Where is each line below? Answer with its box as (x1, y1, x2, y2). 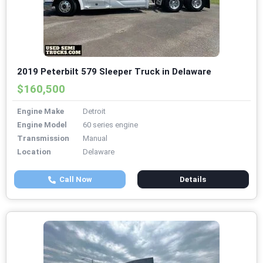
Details (180, 175, 207, 184)
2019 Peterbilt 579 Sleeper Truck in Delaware (17, 66, 211, 77)
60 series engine (83, 120, 138, 130)
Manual (83, 134, 107, 143)
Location (17, 147, 51, 157)
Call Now (55, 175, 92, 184)
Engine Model (17, 120, 67, 130)
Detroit (83, 107, 106, 116)
